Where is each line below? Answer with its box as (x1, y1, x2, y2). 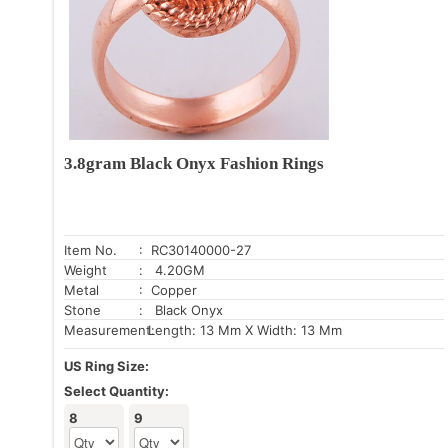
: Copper (139, 281, 197, 298)
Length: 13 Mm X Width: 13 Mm (144, 321, 342, 338)
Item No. (64, 241, 117, 258)
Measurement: (64, 321, 155, 338)
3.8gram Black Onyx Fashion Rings (64, 153, 324, 173)
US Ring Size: (64, 357, 149, 374)
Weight (64, 261, 107, 278)
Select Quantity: (64, 382, 169, 399)
